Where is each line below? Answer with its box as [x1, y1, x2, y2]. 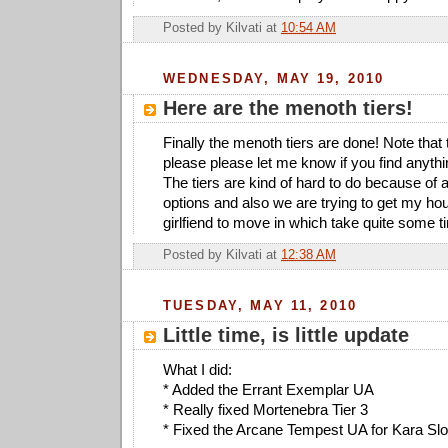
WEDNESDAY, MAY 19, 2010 [163, 70, 385, 86]
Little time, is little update [163, 323, 409, 346]
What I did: [163, 360, 232, 378]
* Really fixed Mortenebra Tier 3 [163, 400, 368, 418]
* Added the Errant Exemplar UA [163, 380, 374, 398]
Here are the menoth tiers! [163, 96, 413, 119]
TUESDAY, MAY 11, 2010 [163, 298, 358, 314]
